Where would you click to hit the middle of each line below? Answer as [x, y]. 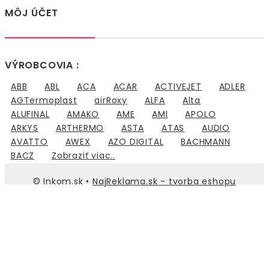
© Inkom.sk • [63, 182]
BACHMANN [206, 142]
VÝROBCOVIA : [42, 65]
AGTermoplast [44, 101]
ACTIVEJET [178, 87]
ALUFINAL [30, 114]
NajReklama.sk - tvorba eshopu [165, 182]
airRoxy [111, 101]
